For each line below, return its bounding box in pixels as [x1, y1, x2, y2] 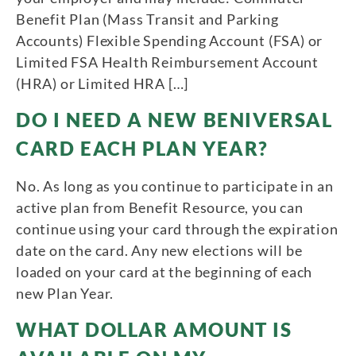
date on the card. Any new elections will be [16, 241, 303, 259]
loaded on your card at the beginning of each [16, 262, 313, 281]
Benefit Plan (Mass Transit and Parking [16, 10, 279, 28]
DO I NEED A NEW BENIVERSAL [16, 107, 333, 131]
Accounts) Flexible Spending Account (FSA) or [16, 31, 323, 49]
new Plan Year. [16, 284, 114, 302]
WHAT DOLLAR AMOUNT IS [16, 318, 292, 342]
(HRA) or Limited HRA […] [16, 74, 189, 92]
